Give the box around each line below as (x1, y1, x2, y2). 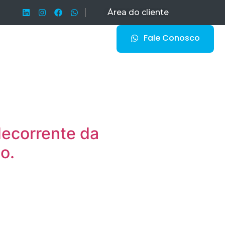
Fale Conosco (144, 32, 200, 44)
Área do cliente (107, 8, 169, 17)
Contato (53, 50, 86, 62)
